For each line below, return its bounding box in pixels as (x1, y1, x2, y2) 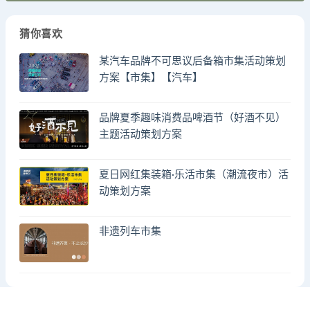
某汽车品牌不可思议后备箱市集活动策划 (99, 56, 286, 67)
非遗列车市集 (99, 226, 161, 237)
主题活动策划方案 (99, 129, 182, 140)
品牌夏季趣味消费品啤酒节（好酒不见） (99, 113, 286, 124)
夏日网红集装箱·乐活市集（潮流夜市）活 (99, 170, 289, 181)
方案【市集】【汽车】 (99, 73, 203, 84)
